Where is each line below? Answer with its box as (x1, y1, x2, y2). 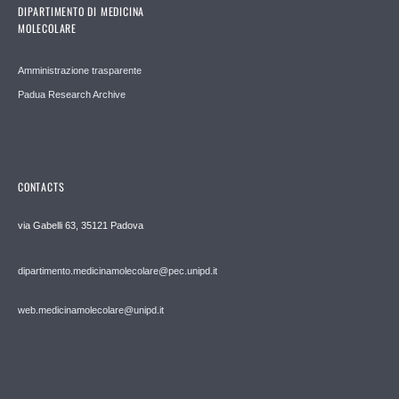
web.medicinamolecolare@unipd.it (18, 305, 164, 316)
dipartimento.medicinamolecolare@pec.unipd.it (18, 265, 217, 277)
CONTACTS (18, 179, 65, 195)
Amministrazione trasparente (18, 65, 142, 77)
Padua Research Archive (18, 89, 126, 101)
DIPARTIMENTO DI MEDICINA (18, 4, 145, 20)
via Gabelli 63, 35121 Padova (18, 220, 143, 232)
